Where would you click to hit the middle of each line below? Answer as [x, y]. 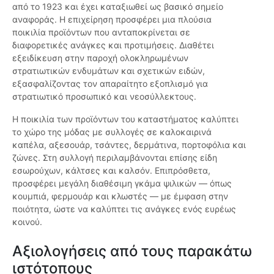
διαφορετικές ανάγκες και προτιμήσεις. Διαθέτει [113, 45]
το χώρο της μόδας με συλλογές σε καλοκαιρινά [112, 132]
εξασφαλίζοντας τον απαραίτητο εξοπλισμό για [110, 84]
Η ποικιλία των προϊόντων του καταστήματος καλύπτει [125, 119]
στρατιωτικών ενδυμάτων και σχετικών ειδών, [109, 71]
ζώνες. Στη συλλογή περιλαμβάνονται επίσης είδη [115, 158]
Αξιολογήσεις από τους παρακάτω [132, 251]
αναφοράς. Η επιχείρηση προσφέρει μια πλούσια [112, 20]
